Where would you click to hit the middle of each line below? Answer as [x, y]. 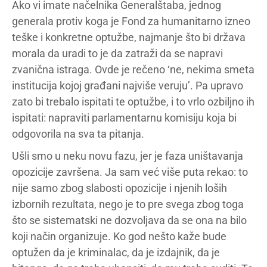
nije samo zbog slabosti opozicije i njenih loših [119, 188]
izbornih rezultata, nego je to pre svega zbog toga [128, 204]
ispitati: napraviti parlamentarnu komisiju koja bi [124, 118]
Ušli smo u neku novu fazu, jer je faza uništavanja [128, 156]
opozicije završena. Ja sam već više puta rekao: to [130, 172]
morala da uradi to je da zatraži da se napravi [117, 53]
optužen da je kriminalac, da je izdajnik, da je [116, 252]
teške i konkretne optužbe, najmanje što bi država [129, 37]
